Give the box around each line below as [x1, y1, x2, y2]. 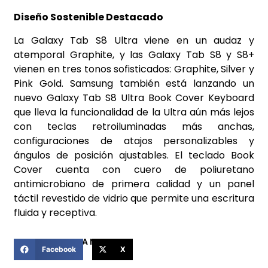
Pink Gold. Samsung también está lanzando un [14, 76, 254, 90]
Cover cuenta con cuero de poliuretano [14, 162, 254, 176]
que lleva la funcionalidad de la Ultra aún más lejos [14, 105, 254, 119]
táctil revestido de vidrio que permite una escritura [14, 191, 254, 205]
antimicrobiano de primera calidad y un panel [14, 176, 254, 191]
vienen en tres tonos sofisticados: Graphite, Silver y [14, 62, 254, 76]
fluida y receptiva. [14, 205, 97, 220]
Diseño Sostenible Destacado [14, 10, 163, 25]
